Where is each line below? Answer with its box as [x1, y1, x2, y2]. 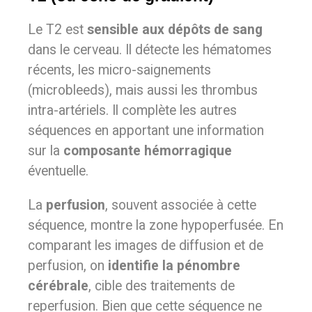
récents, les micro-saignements [28, 62, 211, 78]
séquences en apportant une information [28, 123, 264, 139]
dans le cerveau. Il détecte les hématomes [28, 42, 272, 58]
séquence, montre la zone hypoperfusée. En [28, 217, 283, 233]
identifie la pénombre [108, 258, 240, 274]
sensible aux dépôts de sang [87, 22, 263, 38]
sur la [28, 143, 63, 159]
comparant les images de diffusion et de [28, 237, 263, 253]
